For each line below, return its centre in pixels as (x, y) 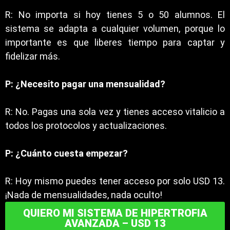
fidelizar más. (33, 56)
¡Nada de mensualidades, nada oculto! (84, 195)
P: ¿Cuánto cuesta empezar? (66, 153)
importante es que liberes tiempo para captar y (115, 42)
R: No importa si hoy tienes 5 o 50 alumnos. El (115, 15)
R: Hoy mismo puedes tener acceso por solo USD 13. (115, 181)
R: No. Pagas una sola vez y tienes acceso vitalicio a (115, 112)
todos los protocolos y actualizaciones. (86, 126)
